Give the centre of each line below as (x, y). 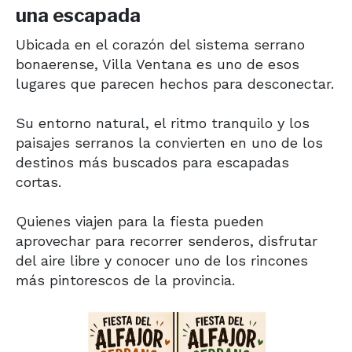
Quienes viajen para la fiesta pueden (140, 221)
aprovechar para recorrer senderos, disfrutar (167, 240)
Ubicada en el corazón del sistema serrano (160, 44)
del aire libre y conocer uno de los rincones (162, 260)
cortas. (38, 181)
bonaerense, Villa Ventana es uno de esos (158, 64)
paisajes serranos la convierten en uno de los (169, 142)
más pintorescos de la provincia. (125, 280)
